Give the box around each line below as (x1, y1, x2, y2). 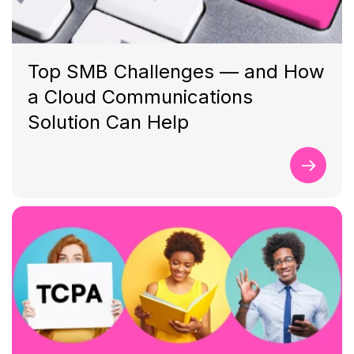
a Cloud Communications (27, 85, 253, 108)
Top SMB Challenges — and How (27, 60, 325, 83)
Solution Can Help (27, 111, 189, 134)
